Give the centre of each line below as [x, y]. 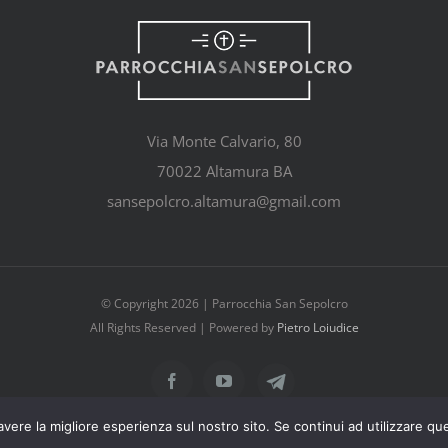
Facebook [210, 379]
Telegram [283, 367]
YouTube [260, 379]
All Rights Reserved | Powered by [183, 327]
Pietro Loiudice [317, 327]
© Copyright [135, 303]
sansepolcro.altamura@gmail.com [224, 200]
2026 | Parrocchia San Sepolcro [259, 303]
